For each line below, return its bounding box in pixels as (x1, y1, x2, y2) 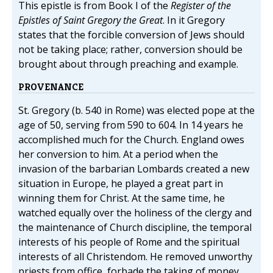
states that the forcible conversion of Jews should (18, 28, 244, 42)
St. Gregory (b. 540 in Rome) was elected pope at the (18, 104, 255, 118)
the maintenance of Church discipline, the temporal (18, 221, 252, 235)
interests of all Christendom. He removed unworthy (18, 250, 252, 264)
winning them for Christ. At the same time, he (18, 191, 225, 205)
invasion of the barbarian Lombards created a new (18, 162, 249, 176)
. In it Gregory (163, 13, 225, 27)
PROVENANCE (18, 80, 83, 94)
